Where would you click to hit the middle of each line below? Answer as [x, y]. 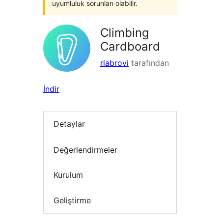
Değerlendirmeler [85, 150]
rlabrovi [114, 63]
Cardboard [130, 46]
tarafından [149, 63]
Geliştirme [72, 200]
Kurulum [68, 175]
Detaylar [69, 124]
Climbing [125, 33]
